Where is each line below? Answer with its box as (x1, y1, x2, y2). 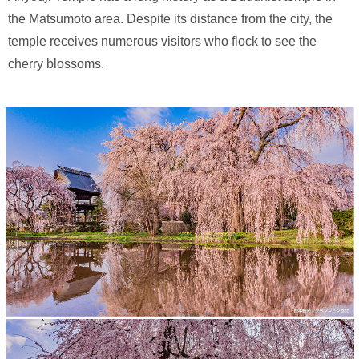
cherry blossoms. (8, 57, 104, 71)
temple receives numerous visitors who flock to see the (8, 34, 317, 49)
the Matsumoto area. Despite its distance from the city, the (8, 12, 333, 26)
